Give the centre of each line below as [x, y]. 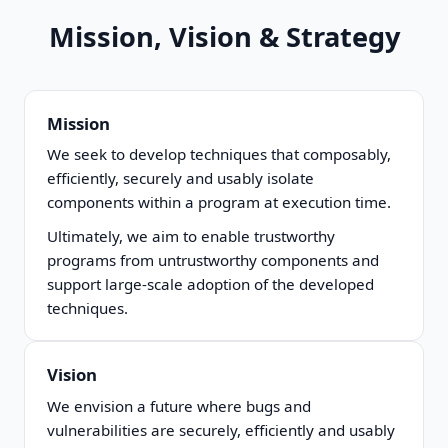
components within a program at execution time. [219, 202]
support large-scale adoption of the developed [211, 284]
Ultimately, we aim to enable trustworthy [191, 236]
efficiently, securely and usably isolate [181, 178]
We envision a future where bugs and [179, 405]
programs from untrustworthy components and [213, 260]
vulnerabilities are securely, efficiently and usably [221, 429]
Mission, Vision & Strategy [224, 36]
